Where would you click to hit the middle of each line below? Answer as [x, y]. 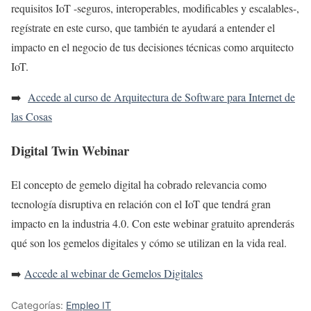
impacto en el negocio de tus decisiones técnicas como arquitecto [152, 47]
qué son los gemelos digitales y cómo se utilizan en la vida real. [149, 242]
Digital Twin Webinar [70, 151]
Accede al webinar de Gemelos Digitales [114, 273]
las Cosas [32, 117]
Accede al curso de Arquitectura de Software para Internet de [161, 97]
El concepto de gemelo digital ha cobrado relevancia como [139, 184]
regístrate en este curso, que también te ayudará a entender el [143, 28]
